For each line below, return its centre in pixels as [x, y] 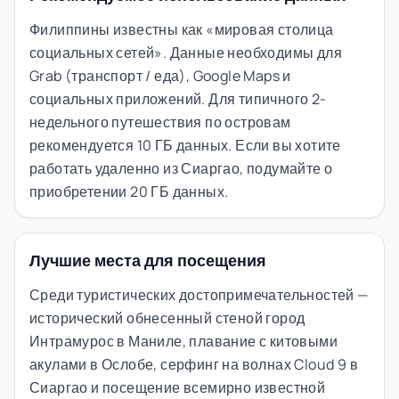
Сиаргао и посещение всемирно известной [178, 387]
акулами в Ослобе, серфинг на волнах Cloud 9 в [194, 364]
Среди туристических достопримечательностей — [199, 294]
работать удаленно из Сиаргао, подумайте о [181, 168]
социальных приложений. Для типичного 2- [178, 98]
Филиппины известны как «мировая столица [182, 29]
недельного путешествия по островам [160, 122]
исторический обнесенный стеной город [167, 318]
